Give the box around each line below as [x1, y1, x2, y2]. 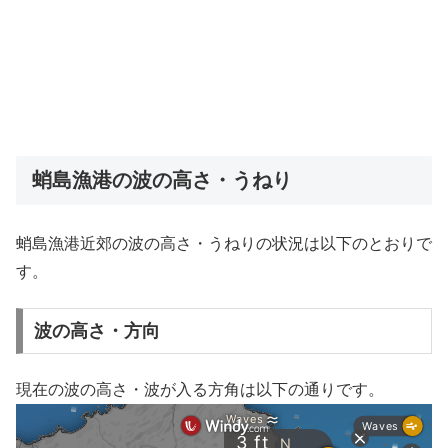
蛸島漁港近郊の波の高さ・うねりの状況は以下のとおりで [16, 234, 432, 252]
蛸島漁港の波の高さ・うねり [32, 168, 292, 191]
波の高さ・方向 [33, 321, 160, 341]
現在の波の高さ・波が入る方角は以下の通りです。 [16, 381, 384, 399]
